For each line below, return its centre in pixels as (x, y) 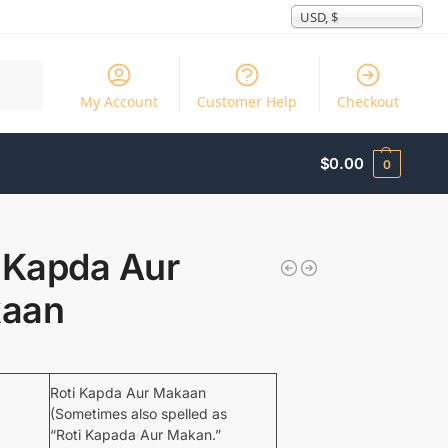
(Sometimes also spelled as (138, 413)
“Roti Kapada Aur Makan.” (135, 434)
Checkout (367, 101)
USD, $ (319, 17)
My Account (118, 101)
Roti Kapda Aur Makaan (127, 392)
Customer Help (247, 101)
